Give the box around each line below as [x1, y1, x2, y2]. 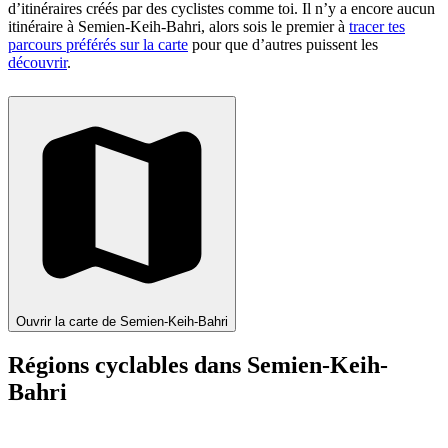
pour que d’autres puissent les [188, 35, 378, 53]
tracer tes [349, 17, 405, 35]
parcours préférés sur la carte [8, 35, 188, 53]
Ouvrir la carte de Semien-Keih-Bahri [16, 313, 228, 329]
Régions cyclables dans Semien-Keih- [8, 351, 388, 378]
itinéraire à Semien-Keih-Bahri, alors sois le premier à [8, 17, 349, 35]
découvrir [8, 53, 67, 71]
